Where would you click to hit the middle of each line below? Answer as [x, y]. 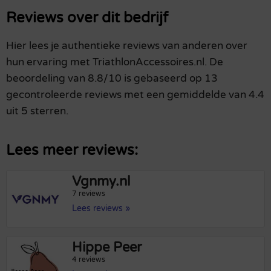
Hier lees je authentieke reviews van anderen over [127, 46]
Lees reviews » [101, 209]
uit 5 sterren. [37, 111]
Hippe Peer [107, 248]
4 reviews [89, 260]
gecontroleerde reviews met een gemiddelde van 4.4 [135, 95]
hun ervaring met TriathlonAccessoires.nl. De [115, 62]
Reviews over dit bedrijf [87, 18]
